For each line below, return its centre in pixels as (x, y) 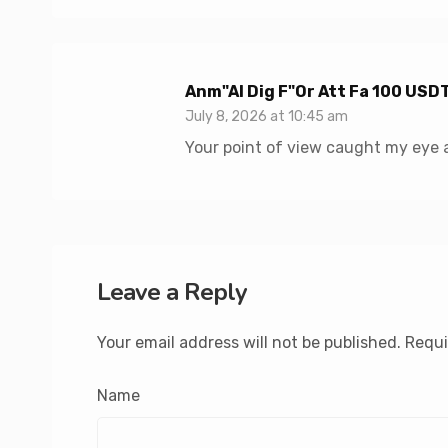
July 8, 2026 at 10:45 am (266, 116)
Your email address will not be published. (249, 342)
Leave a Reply (172, 292)
